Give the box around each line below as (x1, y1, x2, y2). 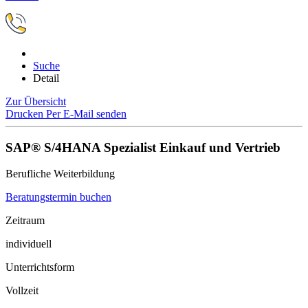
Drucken (5, 108, 46, 120)
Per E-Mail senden (46, 108, 126, 120)
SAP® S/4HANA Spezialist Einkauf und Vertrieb (5, 140, 280, 155)
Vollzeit (5, 285, 38, 297)
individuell (5, 238, 52, 250)
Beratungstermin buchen (5, 191, 111, 203)
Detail (33, 72, 59, 84)
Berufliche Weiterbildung (5, 168, 115, 180)
